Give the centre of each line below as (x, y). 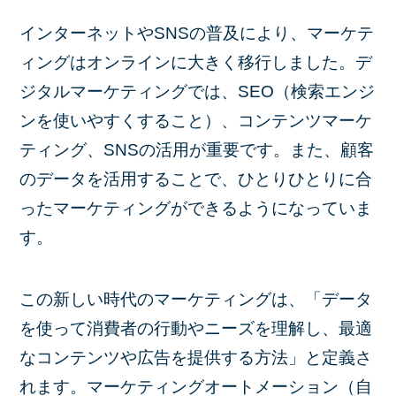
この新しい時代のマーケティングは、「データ (196, 300)
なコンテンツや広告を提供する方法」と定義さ (196, 358)
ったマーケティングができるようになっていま (196, 208)
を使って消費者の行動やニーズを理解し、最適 (196, 329)
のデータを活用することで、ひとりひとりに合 (196, 179)
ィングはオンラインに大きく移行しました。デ (196, 62)
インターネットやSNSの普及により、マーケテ (197, 33)
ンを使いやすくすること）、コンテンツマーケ (196, 120)
